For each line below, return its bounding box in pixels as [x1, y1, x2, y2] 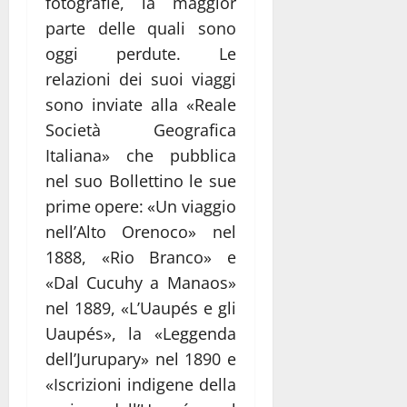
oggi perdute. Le [45, 43, 236, 65]
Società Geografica [45, 119, 236, 142]
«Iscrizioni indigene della [45, 373, 236, 396]
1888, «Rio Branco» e [45, 246, 236, 269]
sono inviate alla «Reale [45, 94, 236, 116]
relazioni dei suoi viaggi [45, 68, 236, 91]
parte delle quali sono [45, 17, 236, 40]
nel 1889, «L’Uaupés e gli [45, 297, 236, 320]
